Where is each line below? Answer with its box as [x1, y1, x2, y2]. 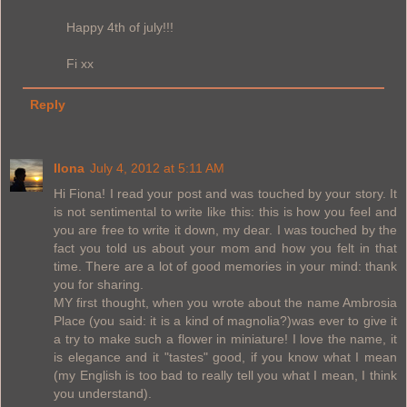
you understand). [54, 386, 152, 401]
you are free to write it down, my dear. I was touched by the [54, 223, 397, 237]
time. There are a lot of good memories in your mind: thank [54, 259, 397, 273]
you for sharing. [54, 277, 144, 292]
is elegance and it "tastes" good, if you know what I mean [54, 350, 397, 364]
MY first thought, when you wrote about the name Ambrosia [54, 295, 397, 310]
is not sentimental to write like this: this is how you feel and [54, 204, 397, 219]
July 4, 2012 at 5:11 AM [90, 161, 224, 175]
